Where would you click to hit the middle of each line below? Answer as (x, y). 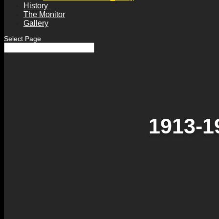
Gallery (36, 23)
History (36, 6)
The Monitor (44, 14)
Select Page (22, 39)
